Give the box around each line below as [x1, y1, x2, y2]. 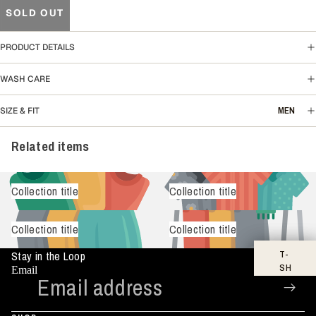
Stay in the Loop [11, 248, 86, 265]
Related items [11, 138, 90, 156]
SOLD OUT [6, 6, 65, 19]
